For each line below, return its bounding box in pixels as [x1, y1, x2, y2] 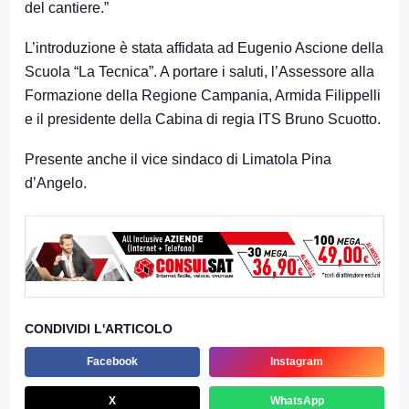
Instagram [270, 355, 323, 369]
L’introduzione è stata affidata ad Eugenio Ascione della [25, 40, 383, 57]
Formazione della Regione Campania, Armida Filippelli [25, 88, 381, 104]
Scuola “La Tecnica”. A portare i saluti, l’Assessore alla [25, 64, 374, 80]
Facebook [87, 355, 138, 369]
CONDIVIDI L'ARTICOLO [25, 321, 173, 337]
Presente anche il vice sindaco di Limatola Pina [25, 152, 331, 168]
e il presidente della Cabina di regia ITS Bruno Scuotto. [25, 111, 381, 128]
